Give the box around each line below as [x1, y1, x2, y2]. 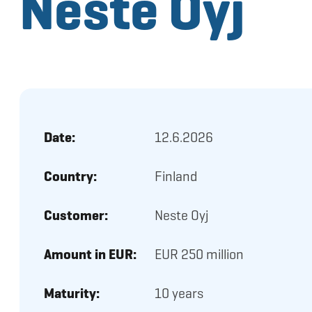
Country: [44, 167, 97, 186]
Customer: [44, 206, 108, 225]
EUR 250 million [155, 245, 244, 264]
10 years [155, 284, 203, 303]
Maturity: [44, 284, 100, 303]
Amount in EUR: [44, 245, 136, 264]
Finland [155, 167, 197, 186]
